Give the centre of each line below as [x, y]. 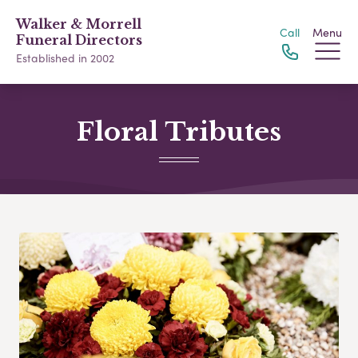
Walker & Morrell [79, 24]
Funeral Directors [79, 40]
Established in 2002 [65, 58]
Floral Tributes [179, 132]
